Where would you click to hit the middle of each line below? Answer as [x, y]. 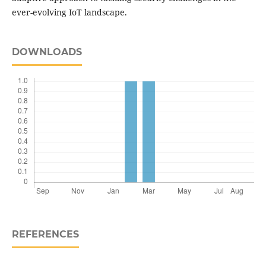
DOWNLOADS [47, 52]
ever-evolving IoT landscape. [69, 12]
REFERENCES [45, 235]
